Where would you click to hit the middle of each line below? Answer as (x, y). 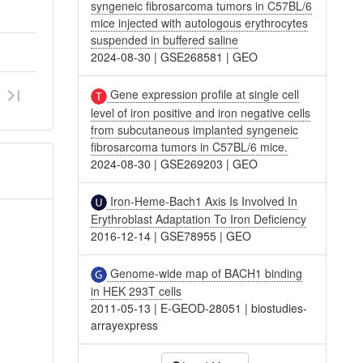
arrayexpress (125, 325)
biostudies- (280, 308)
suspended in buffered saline (165, 40)
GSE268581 (192, 57)
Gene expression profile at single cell (203, 94)
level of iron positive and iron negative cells (201, 112)
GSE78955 (189, 235)
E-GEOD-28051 (201, 308)
